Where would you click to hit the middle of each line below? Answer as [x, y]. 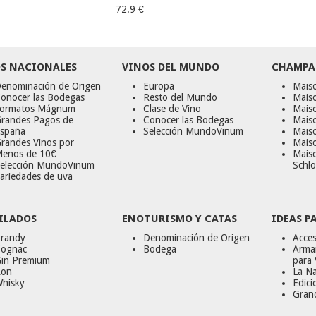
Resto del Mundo [181, 97]
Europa [159, 86]
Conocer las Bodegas [189, 120]
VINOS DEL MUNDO [171, 67]
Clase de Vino [172, 109]
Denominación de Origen [197, 238]
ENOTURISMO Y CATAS [180, 219]
